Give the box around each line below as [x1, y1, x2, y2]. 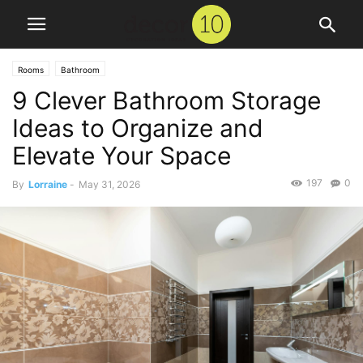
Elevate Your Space [12, 141, 231, 170]
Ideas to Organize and [12, 113, 263, 143]
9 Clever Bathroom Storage [12, 86, 321, 115]
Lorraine [28, 178, 67, 190]
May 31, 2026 [79, 178, 140, 190]
